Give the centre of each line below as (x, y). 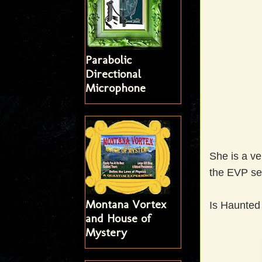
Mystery (106, 232)
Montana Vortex (125, 204)
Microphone (115, 88)
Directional (113, 74)
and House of (118, 218)
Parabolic (108, 60)
